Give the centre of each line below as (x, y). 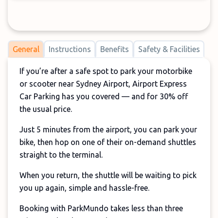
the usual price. (46, 109)
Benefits (114, 49)
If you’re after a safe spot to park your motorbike (106, 71)
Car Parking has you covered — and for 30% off (104, 96)
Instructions (70, 49)
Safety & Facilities (169, 49)
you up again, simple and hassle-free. (84, 188)
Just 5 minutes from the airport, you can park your (108, 129)
